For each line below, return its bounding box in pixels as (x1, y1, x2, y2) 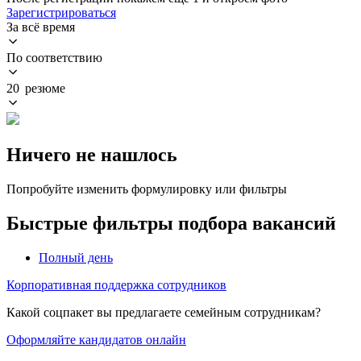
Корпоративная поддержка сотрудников (6, 277, 226, 292)
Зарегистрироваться (6, 5, 116, 19)
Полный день (39, 250, 113, 264)
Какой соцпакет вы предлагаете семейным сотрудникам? (6, 305, 321, 319)
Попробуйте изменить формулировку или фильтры (6, 181, 287, 196)
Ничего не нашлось (6, 143, 177, 165)
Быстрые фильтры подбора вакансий (6, 212, 336, 234)
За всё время (6, 19, 75, 34)
